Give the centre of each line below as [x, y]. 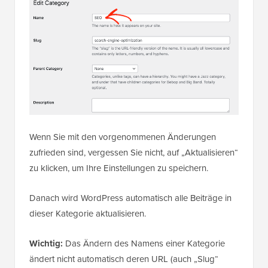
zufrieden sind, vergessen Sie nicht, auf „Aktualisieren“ [134, 152]
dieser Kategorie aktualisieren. [88, 213]
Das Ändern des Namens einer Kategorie [144, 243]
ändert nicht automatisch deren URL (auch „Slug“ [124, 259]
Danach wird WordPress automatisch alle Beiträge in [130, 198]
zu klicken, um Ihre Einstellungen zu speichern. [119, 168]
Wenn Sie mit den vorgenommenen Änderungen [123, 137]
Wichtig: [46, 243]
